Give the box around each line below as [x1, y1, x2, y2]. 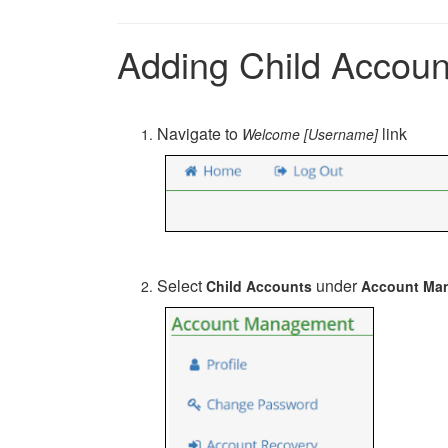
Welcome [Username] [242, 124, 378, 144]
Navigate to [157, 122, 242, 145]
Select [157, 274, 206, 297]
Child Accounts [206, 276, 312, 296]
